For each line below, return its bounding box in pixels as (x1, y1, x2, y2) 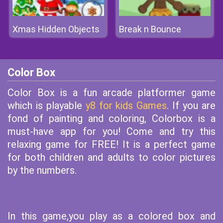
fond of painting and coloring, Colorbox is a (7, 112, 216, 124)
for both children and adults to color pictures (7, 151, 216, 163)
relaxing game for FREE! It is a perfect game (7, 138, 216, 150)
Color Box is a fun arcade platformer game (7, 87, 216, 99)
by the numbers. (7, 164, 79, 176)
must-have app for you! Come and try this (7, 125, 216, 137)
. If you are (167, 100, 216, 111)
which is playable (7, 100, 86, 111)
